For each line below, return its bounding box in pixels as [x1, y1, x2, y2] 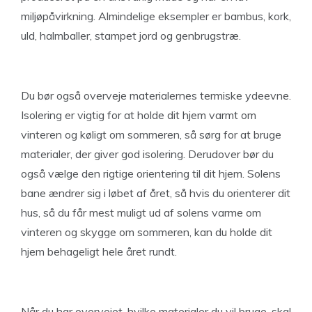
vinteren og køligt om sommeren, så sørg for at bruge [21, 127, 281, 141]
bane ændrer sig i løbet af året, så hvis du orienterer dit [21, 186, 290, 200]
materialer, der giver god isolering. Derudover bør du [21, 147, 274, 161]
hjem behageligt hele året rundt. [21, 244, 177, 258]
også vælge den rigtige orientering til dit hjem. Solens [21, 166, 281, 180]
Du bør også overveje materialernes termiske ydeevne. [21, 88, 291, 102]
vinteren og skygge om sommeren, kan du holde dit [21, 225, 272, 239]
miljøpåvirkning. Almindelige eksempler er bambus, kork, [21, 9, 291, 23]
